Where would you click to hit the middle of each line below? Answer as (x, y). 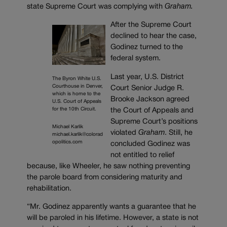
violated (124, 133)
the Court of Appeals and (152, 110)
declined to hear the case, (153, 36)
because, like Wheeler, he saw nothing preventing (108, 166)
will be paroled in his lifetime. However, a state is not (113, 218)
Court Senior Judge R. (147, 88)
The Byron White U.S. (77, 79)
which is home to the (76, 94)
